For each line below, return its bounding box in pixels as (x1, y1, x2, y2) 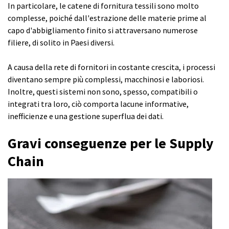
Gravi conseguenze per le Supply (8, 134, 214, 153)
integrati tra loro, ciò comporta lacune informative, (8, 99, 189, 109)
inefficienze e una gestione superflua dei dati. (8, 111, 164, 122)
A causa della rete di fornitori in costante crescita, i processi (8, 62, 215, 73)
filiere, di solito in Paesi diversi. (8, 37, 116, 48)
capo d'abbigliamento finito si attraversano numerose (8, 25, 198, 36)
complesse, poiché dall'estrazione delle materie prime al (8, 13, 207, 24)
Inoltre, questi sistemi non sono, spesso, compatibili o (8, 86, 198, 97)
